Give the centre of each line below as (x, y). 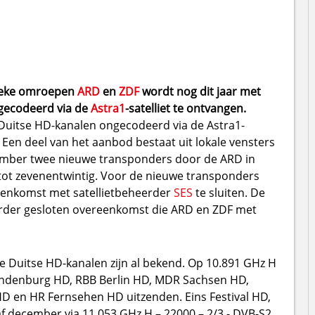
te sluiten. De (229, 192)
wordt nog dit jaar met (200, 91)
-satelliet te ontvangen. (185, 108)
